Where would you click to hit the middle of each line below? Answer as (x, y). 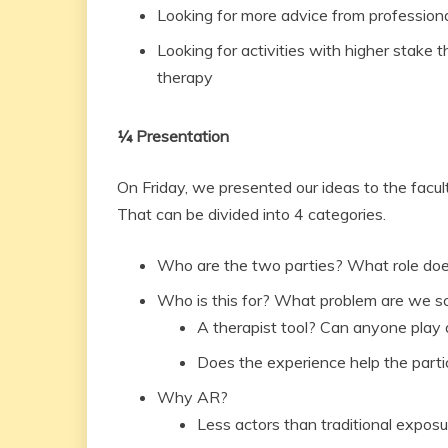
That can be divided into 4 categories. (253, 214)
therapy (187, 77)
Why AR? (192, 397)
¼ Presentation (173, 136)
